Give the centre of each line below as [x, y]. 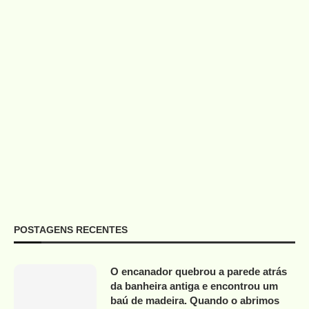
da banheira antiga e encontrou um [194, 286]
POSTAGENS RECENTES [71, 230]
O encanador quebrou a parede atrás [199, 272]
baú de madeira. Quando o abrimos [195, 301]
